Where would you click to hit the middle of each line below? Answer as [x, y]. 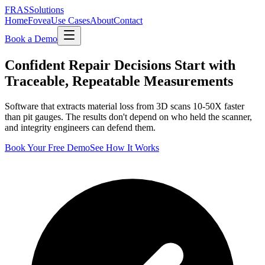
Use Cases [70, 20]
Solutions [46, 10]
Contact [128, 20]
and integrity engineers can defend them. [80, 127]
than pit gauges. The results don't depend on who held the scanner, [128, 117]
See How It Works [125, 147]
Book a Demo [31, 39]
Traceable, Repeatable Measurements [119, 81]
